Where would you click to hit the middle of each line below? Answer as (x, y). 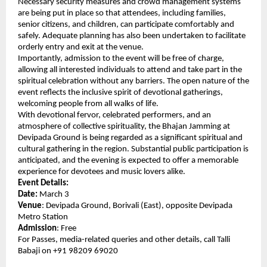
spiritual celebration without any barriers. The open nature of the (133, 82)
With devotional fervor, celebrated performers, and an (114, 116)
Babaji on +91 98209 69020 (68, 252)
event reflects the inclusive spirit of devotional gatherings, (120, 93)
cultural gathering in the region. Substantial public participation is (133, 150)
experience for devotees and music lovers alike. (102, 172)
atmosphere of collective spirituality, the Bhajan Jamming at (124, 127)
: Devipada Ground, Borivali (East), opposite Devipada (137, 206)
